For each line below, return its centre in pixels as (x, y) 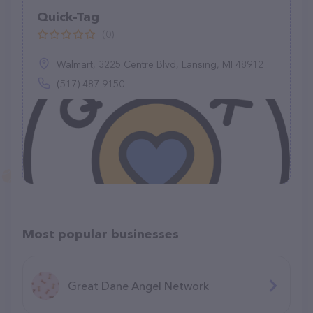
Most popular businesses (101, 234)
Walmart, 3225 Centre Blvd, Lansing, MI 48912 (160, 64)
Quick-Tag (69, 17)
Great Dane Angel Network (138, 285)
